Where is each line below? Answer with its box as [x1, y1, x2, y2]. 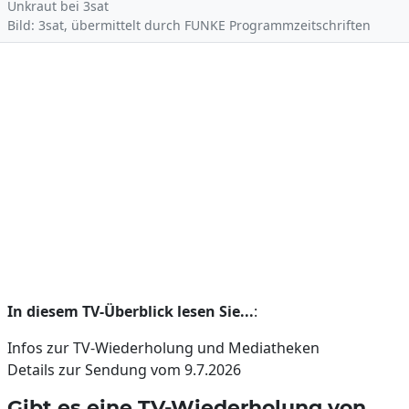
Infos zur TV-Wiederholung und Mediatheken [7, 338, 320, 358]
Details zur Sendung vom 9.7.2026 [7, 360, 241, 380]
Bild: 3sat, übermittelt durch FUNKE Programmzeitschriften [7, 16, 371, 34]
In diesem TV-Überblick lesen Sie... [7, 301, 254, 321]
